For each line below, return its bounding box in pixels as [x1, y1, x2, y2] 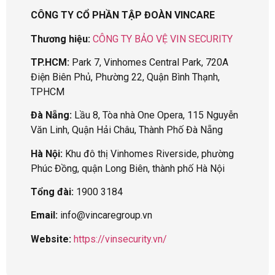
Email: [31, 209, 58, 222]
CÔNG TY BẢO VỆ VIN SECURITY [93, 33, 233, 45]
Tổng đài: [31, 186, 74, 198]
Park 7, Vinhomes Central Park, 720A [69, 56, 228, 68]
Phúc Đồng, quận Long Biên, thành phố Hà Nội [31, 162, 225, 174]
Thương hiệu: [31, 33, 90, 45]
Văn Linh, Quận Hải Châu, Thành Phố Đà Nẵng [31, 124, 223, 136]
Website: [31, 233, 74, 245]
